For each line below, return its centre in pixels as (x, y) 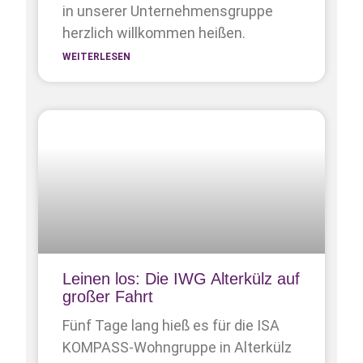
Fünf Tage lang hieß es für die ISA (171, 325)
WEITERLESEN (97, 57)
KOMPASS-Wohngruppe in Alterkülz (177, 347)
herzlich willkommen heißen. (154, 33)
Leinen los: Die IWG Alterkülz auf (181, 278)
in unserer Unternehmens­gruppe (168, 11)
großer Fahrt (108, 296)
